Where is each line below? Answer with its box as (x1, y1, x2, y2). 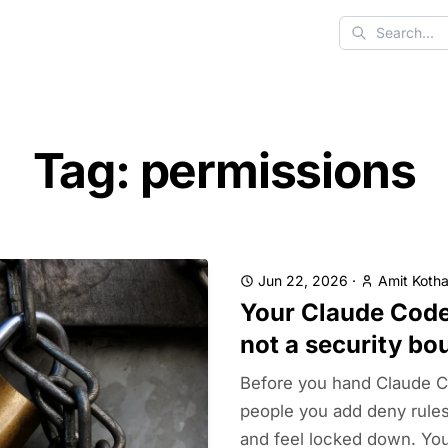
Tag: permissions (32, 141, 416, 200)
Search (338, 33, 390, 54)
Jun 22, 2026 (258, 272, 348, 289)
